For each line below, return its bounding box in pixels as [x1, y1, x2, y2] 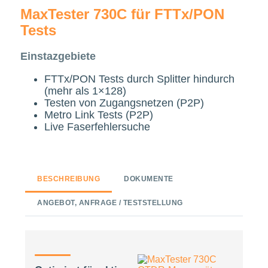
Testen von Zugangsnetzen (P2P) [44, 97, 204, 109]
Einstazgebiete [20, 50, 96, 62]
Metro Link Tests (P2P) [44, 109, 153, 121]
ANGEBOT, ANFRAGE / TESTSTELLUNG [37, 198, 183, 207]
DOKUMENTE [124, 174, 173, 183]
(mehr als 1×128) [44, 85, 126, 97]
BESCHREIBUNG [37, 174, 100, 183]
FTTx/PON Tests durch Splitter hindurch [44, 73, 234, 85]
